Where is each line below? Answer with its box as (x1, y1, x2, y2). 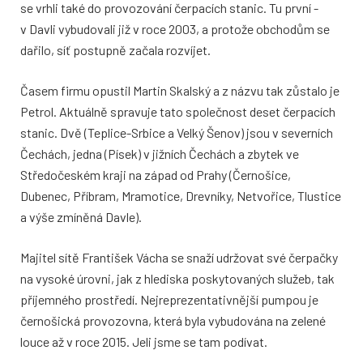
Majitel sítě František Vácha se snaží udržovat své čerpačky (20, 249, 338, 265)
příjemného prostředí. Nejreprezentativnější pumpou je (20, 291, 318, 307)
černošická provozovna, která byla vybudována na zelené (20, 312, 326, 328)
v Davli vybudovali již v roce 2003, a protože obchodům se (20, 20, 330, 36)
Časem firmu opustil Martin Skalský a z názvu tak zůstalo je (20, 82, 340, 98)
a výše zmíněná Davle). (20, 208, 142, 224)
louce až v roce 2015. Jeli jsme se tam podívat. (20, 333, 267, 349)
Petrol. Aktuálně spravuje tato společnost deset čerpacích (20, 103, 335, 119)
